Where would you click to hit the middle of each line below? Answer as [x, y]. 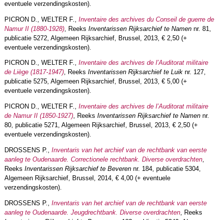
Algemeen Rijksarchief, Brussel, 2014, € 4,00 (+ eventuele [87, 178]
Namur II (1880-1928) [34, 28]
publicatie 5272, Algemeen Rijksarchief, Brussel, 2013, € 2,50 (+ [96, 38]
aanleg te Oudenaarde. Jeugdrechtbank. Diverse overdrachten [92, 212]
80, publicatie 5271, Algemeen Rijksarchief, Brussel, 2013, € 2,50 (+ [101, 125]
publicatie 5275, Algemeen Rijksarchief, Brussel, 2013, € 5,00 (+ [96, 82]
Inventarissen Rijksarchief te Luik [134, 72]
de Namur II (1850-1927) [39, 116]
